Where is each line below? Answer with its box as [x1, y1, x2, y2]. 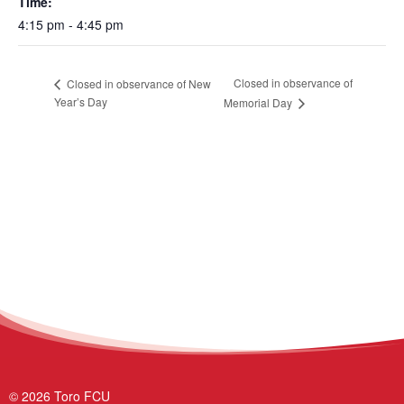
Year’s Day [54, 93, 107, 109]
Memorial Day [224, 94, 296, 110]
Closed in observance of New [64, 75, 211, 91]
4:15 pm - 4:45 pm [18, 14, 124, 33]
